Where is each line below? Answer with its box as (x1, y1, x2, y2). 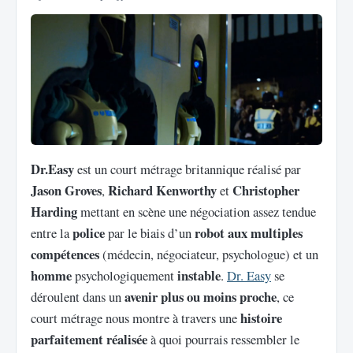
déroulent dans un (31, 288, 124, 306)
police (72, 223, 105, 243)
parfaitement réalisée (31, 329, 147, 349)
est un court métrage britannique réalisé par (74, 160, 301, 178)
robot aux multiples (195, 223, 303, 243)
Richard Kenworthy (108, 180, 217, 200)
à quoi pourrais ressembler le (147, 330, 299, 348)
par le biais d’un (105, 224, 195, 242)
